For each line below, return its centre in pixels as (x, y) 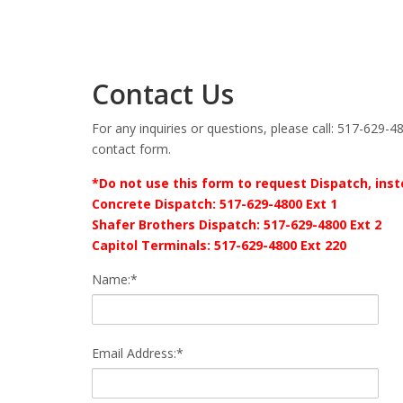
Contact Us (163, 94)
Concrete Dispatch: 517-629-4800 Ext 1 (215, 204)
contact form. (131, 149)
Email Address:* (138, 354)
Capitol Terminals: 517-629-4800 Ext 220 (219, 246)
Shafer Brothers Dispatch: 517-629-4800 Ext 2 (237, 225)
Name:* (115, 280)
